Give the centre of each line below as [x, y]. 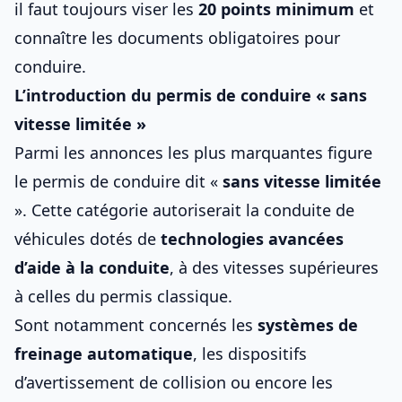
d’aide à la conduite [92, 267]
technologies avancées [252, 239]
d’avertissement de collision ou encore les [174, 382]
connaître [53, 38]
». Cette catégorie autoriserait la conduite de [184, 210]
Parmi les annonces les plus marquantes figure [193, 153]
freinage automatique [104, 354]
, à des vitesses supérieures [274, 267]
